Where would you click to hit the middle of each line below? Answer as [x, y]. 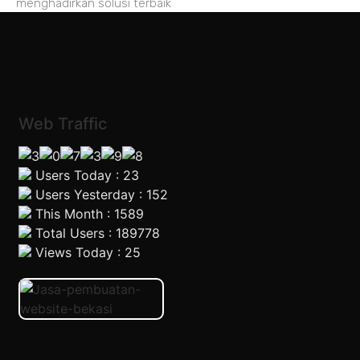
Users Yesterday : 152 [100, 195]
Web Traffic [63, 124]
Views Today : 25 [86, 253]
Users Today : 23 [86, 176]
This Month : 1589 [88, 214]
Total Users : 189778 [96, 233]
